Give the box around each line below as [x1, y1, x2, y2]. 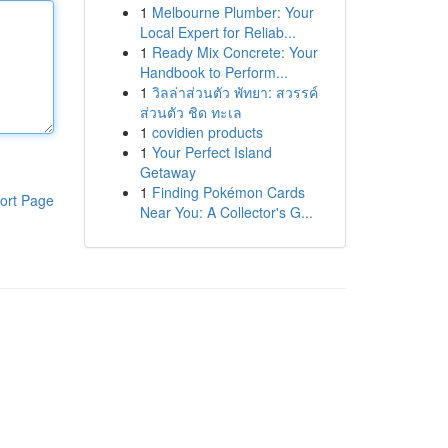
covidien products [151, 122, 263, 142]
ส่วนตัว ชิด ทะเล [139, 102, 242, 122]
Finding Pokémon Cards [151, 182, 305, 202]
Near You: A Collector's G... [139, 202, 313, 222]
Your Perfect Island [151, 142, 272, 162]
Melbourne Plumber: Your [151, 2, 314, 22]
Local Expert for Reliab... [139, 22, 296, 42]
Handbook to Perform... [139, 62, 288, 82]
